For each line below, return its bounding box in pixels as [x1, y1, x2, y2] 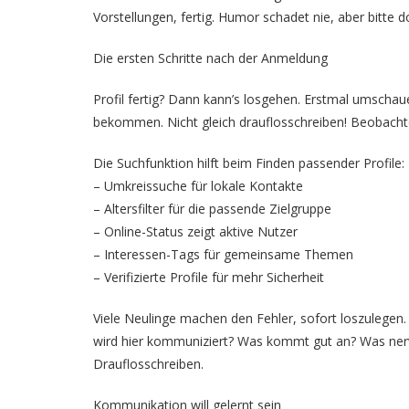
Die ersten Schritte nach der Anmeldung [93, 49, 328, 67]
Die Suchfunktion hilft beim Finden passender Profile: [93, 154, 404, 172]
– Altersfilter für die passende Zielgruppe [93, 200, 331, 217]
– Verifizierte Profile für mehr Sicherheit [93, 268, 324, 286]
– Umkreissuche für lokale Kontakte [93, 177, 303, 194]
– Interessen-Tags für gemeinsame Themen [93, 246, 353, 263]
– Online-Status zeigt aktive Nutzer [93, 223, 298, 240]
